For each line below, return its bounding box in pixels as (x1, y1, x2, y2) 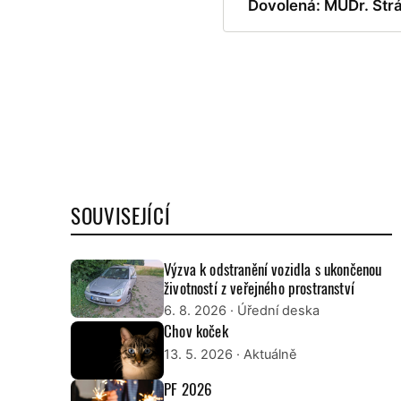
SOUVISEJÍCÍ (71, 200, 171, 231)
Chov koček (164, 320, 228, 343)
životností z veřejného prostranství (164, 276, 354, 299)
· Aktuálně (233, 346, 297, 363)
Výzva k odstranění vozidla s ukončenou (164, 257, 382, 280)
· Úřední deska (226, 303, 320, 320)
